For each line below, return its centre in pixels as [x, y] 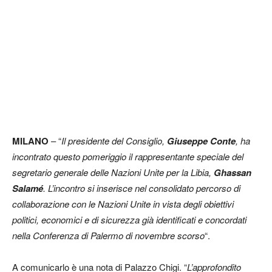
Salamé [28, 188]
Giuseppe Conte [201, 141]
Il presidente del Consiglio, [114, 141]
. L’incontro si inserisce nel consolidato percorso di [142, 188]
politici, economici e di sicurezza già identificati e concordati [129, 219]
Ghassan [233, 172]
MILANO [30, 141]
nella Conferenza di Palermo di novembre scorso [108, 235]
